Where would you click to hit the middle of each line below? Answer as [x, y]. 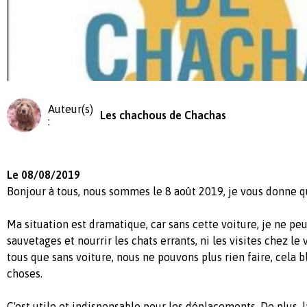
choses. [25, 273]
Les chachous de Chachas [163, 115]
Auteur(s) [71, 109]
